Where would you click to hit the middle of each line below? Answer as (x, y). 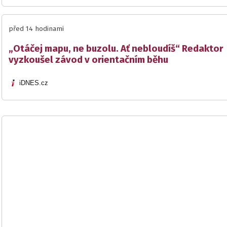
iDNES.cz (34, 83)
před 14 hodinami (36, 29)
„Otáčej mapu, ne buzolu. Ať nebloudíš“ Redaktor (116, 49)
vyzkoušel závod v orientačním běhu (88, 60)
